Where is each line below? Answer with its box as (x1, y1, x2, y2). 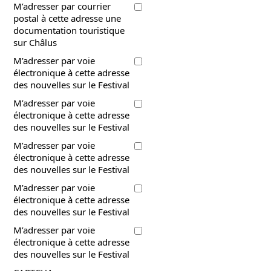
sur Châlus (13, 36, 57, 48)
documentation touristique (13, 24, 125, 36)
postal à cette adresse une (13, 11, 122, 24)
